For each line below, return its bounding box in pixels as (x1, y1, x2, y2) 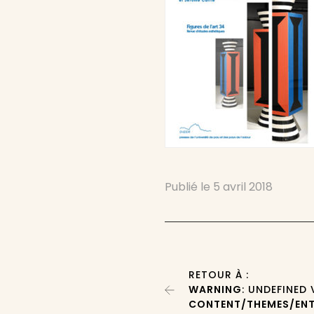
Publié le (165, 179, 214, 195)
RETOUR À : (189, 268, 250, 282)
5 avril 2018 (213, 179, 273, 195)
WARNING (189, 282, 243, 296)
